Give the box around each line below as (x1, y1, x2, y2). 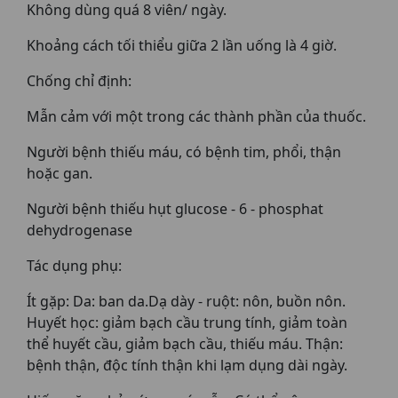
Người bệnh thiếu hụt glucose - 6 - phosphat (27, 199, 323, 219)
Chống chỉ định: (27, 71, 131, 91)
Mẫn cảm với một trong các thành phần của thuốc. (27, 107, 370, 126)
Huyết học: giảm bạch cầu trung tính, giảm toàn (27, 313, 347, 332)
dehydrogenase (27, 220, 132, 240)
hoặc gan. (27, 163, 96, 183)
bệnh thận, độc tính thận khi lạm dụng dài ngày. (27, 355, 351, 375)
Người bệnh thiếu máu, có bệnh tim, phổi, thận (27, 142, 341, 162)
